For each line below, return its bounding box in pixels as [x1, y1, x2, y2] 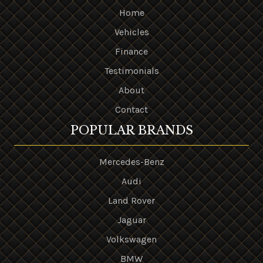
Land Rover [108, 195, 155, 206]
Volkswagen [106, 234, 157, 245]
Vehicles [114, 26, 149, 38]
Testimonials [104, 65, 159, 76]
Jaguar [117, 214, 146, 225]
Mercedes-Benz [99, 156, 164, 167]
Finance [115, 46, 148, 57]
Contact [115, 104, 148, 115]
